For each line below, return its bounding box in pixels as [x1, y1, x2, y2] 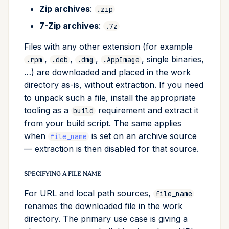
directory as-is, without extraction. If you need [24, 80, 203, 90]
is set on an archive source [89, 131, 197, 141]
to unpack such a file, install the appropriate [24, 93, 196, 103]
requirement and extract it [96, 105, 198, 116]
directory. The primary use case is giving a [24, 214, 188, 224]
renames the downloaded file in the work [24, 201, 182, 211]
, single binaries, [142, 54, 204, 64]
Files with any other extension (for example [24, 41, 193, 52]
